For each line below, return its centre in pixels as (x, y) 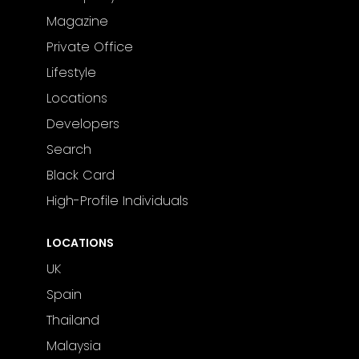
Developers (83, 123)
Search (69, 149)
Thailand (73, 321)
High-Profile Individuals (118, 200)
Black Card (81, 175)
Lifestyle (72, 72)
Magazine (78, 21)
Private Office (90, 46)
